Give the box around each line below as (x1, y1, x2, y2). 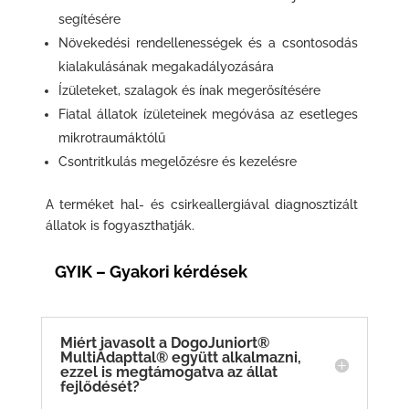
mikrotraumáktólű (58, 130, 165, 145)
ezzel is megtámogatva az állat (59, 362, 278, 381)
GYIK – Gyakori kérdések (54, 261, 247, 281)
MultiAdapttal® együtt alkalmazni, (59, 348, 301, 366)
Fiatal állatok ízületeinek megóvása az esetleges (58, 106, 359, 121)
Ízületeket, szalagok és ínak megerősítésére (58, 82, 320, 98)
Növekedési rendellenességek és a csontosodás (58, 35, 359, 50)
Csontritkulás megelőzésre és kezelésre (58, 153, 297, 169)
